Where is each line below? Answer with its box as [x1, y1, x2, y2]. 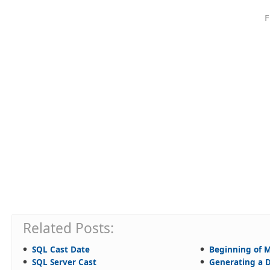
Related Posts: [23, 218, 114, 237]
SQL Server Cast [32, 256, 96, 268]
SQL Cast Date [32, 243, 90, 255]
